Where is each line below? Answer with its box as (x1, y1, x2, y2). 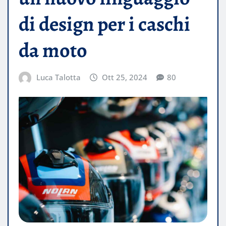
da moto (19, 36, 87, 65)
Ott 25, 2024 (102, 72, 148, 83)
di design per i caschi (19, 10, 190, 38)
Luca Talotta (36, 72, 81, 83)
